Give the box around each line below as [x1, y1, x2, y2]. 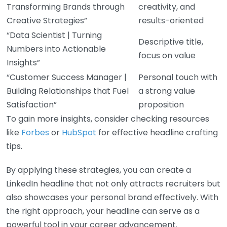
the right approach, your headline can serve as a [6, 205, 200, 217]
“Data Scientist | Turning [7, 29, 102, 41]
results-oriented [138, 14, 204, 26]
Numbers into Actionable [7, 43, 106, 55]
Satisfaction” [7, 98, 57, 110]
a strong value [138, 85, 195, 97]
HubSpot [62, 126, 96, 138]
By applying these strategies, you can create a [6, 164, 191, 176]
